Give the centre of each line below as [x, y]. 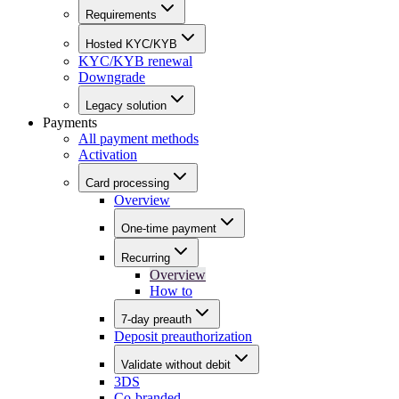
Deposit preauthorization [183, 337]
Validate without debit [176, 365]
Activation [108, 155]
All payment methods [138, 139]
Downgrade [112, 77]
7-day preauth [156, 320]
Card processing [127, 183]
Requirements [121, 15]
